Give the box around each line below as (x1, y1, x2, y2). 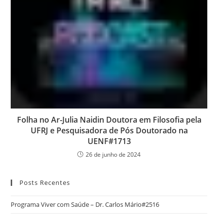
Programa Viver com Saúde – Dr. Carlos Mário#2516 (11, 200, 160, 209)
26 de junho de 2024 (86, 150, 141, 159)
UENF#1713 (87, 136, 131, 147)
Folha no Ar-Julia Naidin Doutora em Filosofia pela (17, 114, 201, 126)
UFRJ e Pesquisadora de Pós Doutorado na (30, 125, 188, 136)
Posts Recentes (19, 178, 71, 187)
